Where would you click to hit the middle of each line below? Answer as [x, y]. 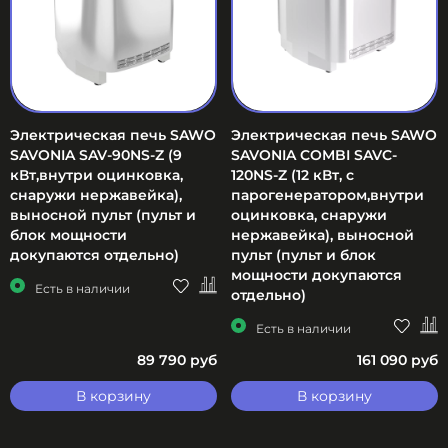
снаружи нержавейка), [96, 195]
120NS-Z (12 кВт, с [292, 175]
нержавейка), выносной [322, 235]
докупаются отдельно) [94, 255]
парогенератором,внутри [327, 195]
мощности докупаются [316, 275]
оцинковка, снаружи [309, 215]
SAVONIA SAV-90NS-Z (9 [96, 155]
